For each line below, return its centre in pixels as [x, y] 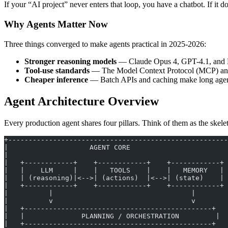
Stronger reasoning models [70, 61]
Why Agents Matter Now [56, 24]
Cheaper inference [56, 79]
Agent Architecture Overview [81, 101]
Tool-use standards [57, 70]
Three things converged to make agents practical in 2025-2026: [105, 44]
